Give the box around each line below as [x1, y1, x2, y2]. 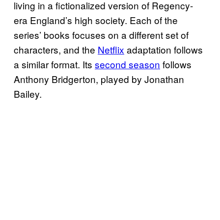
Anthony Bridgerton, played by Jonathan [14, 72, 184, 85]
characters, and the [14, 42, 98, 56]
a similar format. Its [14, 57, 95, 71]
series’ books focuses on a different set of [14, 27, 189, 41]
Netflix [98, 42, 124, 56]
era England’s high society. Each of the [14, 13, 178, 27]
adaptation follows [124, 42, 203, 56]
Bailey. [14, 86, 42, 100]
